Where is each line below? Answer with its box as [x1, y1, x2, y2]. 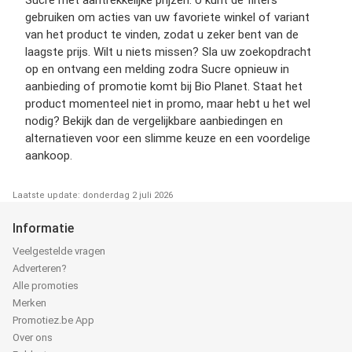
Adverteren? [13, 262, 67, 274]
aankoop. [25, 148, 72, 163]
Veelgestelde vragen [13, 244, 105, 257]
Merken [13, 296, 46, 309]
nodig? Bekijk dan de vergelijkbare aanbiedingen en [25, 113, 283, 128]
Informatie [13, 220, 74, 236]
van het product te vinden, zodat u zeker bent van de [25, 27, 299, 42]
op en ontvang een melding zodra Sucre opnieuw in [25, 61, 289, 76]
